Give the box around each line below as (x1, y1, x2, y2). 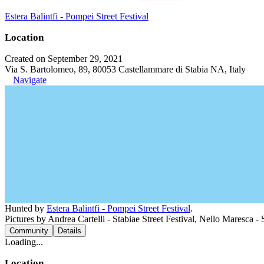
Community (9, 226, 48, 235)
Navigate (13, 74, 47, 85)
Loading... (5, 236, 43, 247)
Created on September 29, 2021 (5, 53, 123, 64)
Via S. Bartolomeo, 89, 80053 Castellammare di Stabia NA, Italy (5, 64, 246, 74)
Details (58, 226, 81, 235)
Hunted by (5, 203, 47, 213)
